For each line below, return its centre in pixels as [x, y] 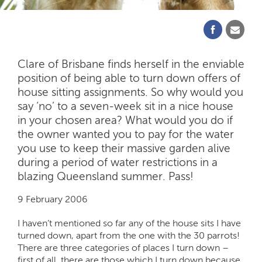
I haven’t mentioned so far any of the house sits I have [129, 223]
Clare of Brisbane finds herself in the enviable [131, 64]
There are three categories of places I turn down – [123, 247]
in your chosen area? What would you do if [125, 120]
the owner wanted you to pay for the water [126, 134]
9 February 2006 [53, 199]
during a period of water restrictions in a [118, 162]
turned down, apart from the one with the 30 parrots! [129, 235]
